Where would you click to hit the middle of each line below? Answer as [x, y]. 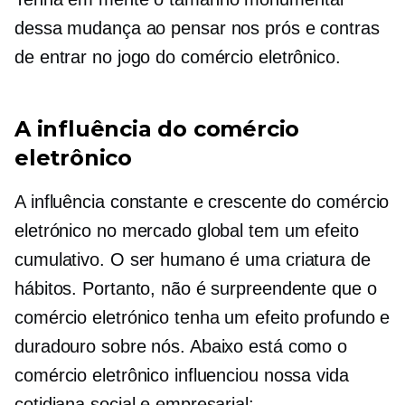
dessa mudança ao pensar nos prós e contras [197, 28]
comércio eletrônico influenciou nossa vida [182, 375]
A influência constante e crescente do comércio [202, 202]
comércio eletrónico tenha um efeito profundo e [202, 317]
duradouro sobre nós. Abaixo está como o [181, 346]
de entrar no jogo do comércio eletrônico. [178, 57]
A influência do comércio [157, 129]
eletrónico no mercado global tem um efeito [187, 231]
